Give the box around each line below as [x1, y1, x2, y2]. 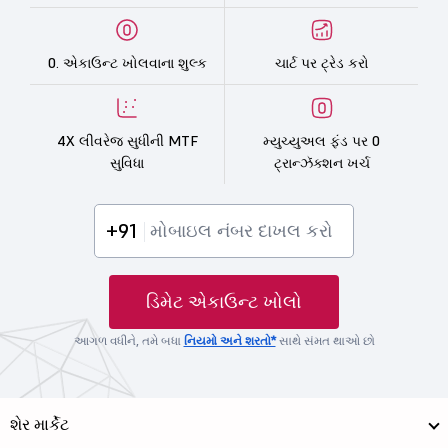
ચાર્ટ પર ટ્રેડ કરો [274, 54, 369, 73]
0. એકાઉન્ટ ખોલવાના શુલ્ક [47, 54, 207, 73]
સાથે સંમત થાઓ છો [275, 332, 375, 348]
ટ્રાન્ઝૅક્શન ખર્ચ [273, 153, 370, 172]
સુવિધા [110, 153, 144, 172]
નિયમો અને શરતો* [183, 332, 276, 348]
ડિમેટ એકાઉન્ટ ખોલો [146, 289, 302, 313]
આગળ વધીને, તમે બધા [73, 332, 184, 348]
